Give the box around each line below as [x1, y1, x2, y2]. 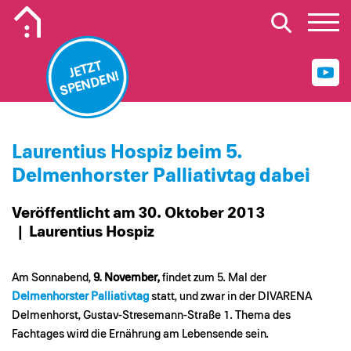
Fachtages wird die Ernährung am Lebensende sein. [12, 328, 269, 340]
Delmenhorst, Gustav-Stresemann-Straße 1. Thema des [12, 309, 291, 321]
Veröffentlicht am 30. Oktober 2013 [12, 205, 265, 221]
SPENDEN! [58, 70, 121, 99]
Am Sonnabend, [12, 272, 91, 284]
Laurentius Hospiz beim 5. [12, 143, 242, 162]
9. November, [91, 272, 160, 284]
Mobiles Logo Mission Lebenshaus [11, 7, 160, 17]
